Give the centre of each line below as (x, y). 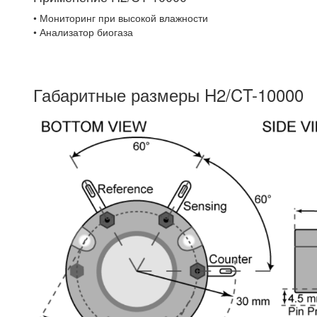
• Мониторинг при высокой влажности (120, 18)
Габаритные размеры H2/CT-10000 (168, 94)
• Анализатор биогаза (83, 32)
